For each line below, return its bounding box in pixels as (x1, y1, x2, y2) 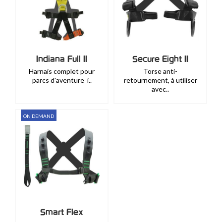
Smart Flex (40, 207, 83, 217)
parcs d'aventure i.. (32, 76, 92, 84)
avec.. (152, 85, 169, 93)
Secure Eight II (132, 54, 188, 64)
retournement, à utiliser (123, 76, 197, 84)
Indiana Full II (36, 54, 87, 64)
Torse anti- (143, 67, 177, 75)
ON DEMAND (23, 113, 54, 119)
